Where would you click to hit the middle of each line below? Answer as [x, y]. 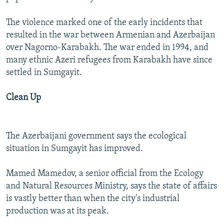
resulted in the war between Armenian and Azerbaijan [110, 35]
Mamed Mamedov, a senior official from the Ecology [105, 174]
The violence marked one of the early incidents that [104, 23]
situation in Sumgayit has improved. [74, 149]
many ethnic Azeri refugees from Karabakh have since [109, 60]
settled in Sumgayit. [44, 73]
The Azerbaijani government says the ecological [96, 136]
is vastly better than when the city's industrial [93, 199]
